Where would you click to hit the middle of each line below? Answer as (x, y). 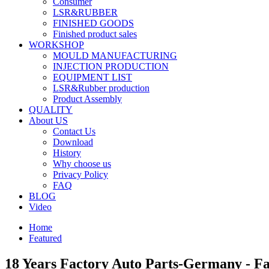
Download (73, 142)
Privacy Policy (80, 174)
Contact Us (74, 131)
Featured (45, 238)
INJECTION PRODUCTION (111, 66)
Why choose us (82, 164)
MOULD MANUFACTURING (115, 56)
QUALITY (51, 110)
